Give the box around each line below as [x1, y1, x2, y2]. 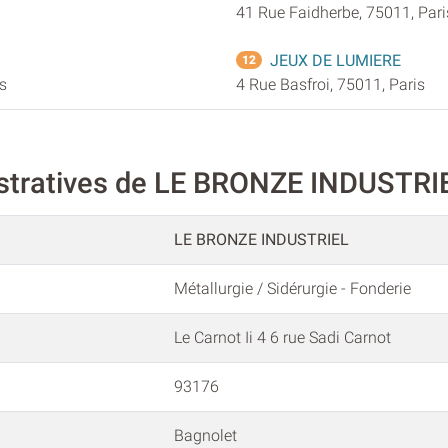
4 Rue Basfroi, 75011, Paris [236, 74, 425, 94]
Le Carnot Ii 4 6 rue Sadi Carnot [174, 328, 391, 348]
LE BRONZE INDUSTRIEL [174, 230, 349, 250]
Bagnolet [174, 426, 237, 446]
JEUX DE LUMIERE [270, 50, 401, 70]
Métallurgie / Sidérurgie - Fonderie [174, 279, 411, 299]
